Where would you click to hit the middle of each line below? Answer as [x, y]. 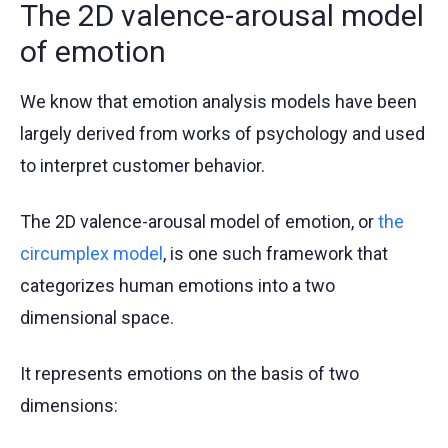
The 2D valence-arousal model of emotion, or [199, 222]
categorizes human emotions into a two [177, 286]
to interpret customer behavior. [142, 166]
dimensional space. [97, 318]
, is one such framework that [275, 254]
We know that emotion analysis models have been [218, 102]
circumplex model [91, 254]
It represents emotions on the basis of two [189, 374]
